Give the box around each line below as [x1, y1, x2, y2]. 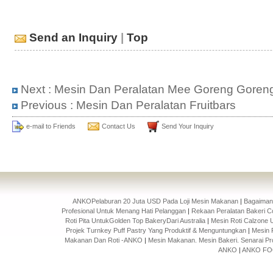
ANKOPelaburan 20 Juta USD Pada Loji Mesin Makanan [73, 197, 238, 205]
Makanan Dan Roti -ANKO [65, 236, 143, 244]
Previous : [18, 98, 76, 112]
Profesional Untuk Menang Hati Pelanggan [62, 207, 186, 214]
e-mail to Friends [26, 122, 76, 130]
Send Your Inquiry [161, 122, 214, 130]
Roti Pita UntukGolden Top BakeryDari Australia [65, 217, 205, 224]
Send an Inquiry [26, 30, 118, 44]
